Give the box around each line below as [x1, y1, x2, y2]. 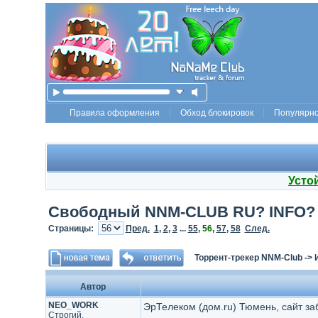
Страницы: [48, 224, 98, 234]
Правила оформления [70, 108, 160, 118]
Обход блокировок [180, 108, 253, 118]
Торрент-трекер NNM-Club [194, 253, 302, 263]
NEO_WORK [48, 300, 99, 310]
